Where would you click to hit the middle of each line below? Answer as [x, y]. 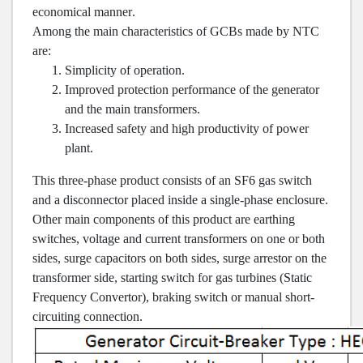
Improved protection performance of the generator [192, 90]
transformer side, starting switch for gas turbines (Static [172, 278]
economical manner [82, 12]
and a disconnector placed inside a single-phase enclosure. [180, 200]
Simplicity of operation [123, 70]
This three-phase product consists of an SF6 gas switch [172, 180]
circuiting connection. [88, 316]
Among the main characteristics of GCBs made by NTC [176, 31]
